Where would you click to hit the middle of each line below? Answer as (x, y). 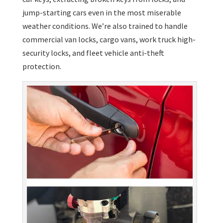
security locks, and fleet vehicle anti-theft (93, 53)
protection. (42, 66)
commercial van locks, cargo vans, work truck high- (109, 39)
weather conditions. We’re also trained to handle (105, 26)
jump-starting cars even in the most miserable (102, 12)
